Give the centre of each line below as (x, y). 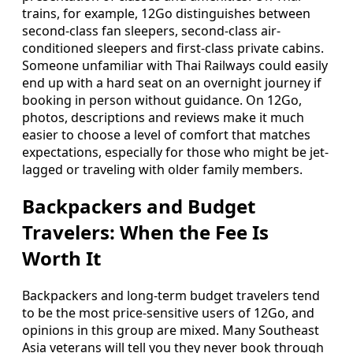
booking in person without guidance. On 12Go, (162, 100)
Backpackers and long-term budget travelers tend (171, 296)
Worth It (61, 258)
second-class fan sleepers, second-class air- (151, 30)
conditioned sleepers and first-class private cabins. (173, 48)
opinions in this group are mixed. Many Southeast (171, 331)
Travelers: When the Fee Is (145, 232)
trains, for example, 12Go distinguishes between (166, 13)
